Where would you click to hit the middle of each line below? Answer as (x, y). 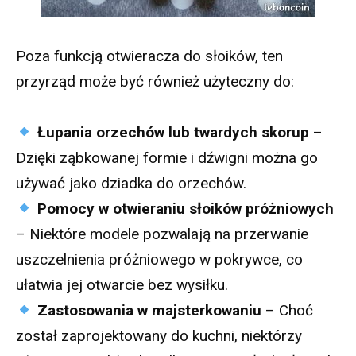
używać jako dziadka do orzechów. (131, 183)
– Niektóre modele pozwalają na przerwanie (162, 234)
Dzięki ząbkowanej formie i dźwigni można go (167, 157)
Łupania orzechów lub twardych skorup (173, 132)
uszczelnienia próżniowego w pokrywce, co (159, 259)
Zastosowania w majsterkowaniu (149, 310)
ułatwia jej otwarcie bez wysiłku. (122, 284)
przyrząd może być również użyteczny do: (155, 81)
